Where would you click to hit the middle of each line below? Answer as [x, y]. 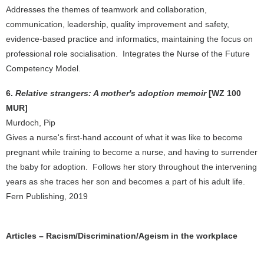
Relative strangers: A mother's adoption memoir [112, 93]
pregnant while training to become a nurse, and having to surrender [132, 152]
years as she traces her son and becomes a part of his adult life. [126, 181]
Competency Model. [43, 68]
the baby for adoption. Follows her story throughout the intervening [131, 167]
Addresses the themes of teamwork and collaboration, [106, 9]
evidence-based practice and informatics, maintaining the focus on [129, 39]
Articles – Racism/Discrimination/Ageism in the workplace [122, 236]
